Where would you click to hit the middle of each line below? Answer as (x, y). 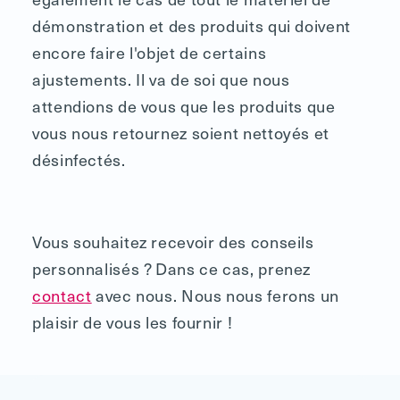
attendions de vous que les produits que (184, 105)
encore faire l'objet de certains (150, 52)
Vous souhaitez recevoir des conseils (173, 241)
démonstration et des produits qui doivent (192, 25)
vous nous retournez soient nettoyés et (181, 132)
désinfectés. (79, 159)
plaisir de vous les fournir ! (133, 321)
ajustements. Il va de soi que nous (161, 79)
